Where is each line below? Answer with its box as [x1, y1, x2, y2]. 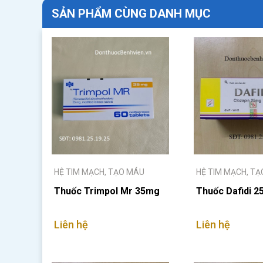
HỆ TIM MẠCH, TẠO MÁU [54, 167, 144, 177]
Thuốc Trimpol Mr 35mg [54, 186, 160, 197]
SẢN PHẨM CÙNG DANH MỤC [52, 6, 211, 21]
